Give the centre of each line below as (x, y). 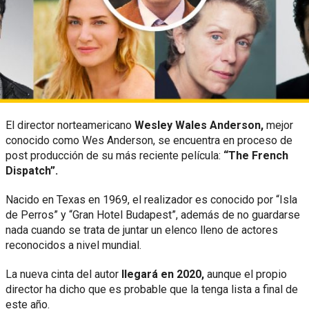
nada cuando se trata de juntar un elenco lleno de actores (142, 230)
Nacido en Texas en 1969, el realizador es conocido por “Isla (151, 200)
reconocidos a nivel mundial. (73, 246)
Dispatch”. (32, 171)
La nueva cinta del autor (63, 275)
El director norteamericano (70, 126)
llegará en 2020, (164, 275)
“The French (256, 156)
